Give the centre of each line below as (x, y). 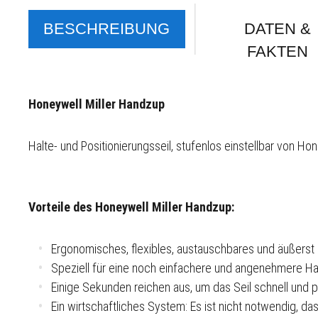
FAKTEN (278, 52)
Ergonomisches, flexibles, (114, 248)
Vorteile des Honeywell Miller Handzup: (133, 207)
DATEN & (278, 29)
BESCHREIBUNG (107, 29)
